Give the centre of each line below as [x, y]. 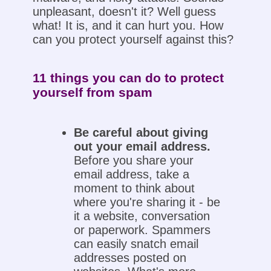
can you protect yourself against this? [133, 40]
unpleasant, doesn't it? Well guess [124, 12]
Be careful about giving [141, 133]
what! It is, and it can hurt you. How [128, 26]
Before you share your [134, 161]
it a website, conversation [142, 216]
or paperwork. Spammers [142, 230]
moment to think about [135, 188]
